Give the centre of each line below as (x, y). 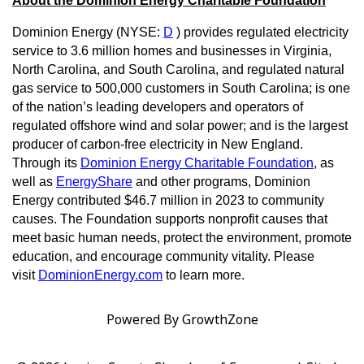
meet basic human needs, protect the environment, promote (182, 238)
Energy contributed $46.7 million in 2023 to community (168, 201)
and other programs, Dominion (221, 182)
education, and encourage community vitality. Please (163, 257)
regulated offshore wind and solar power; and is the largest (180, 126)
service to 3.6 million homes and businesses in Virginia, (172, 51)
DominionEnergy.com (100, 275)
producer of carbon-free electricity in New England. (158, 145)
